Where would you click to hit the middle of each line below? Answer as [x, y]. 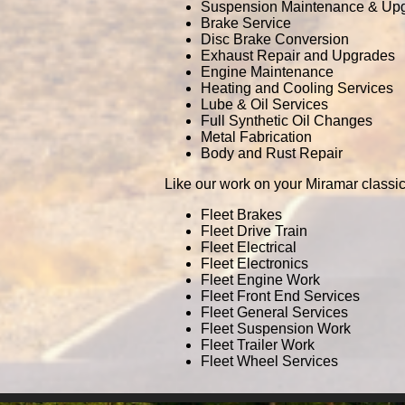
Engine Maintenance [267, 72]
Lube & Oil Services [264, 104]
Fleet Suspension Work [276, 329]
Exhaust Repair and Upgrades [298, 56]
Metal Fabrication [256, 137]
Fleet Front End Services [280, 296]
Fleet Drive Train [254, 231]
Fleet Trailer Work [258, 345]
